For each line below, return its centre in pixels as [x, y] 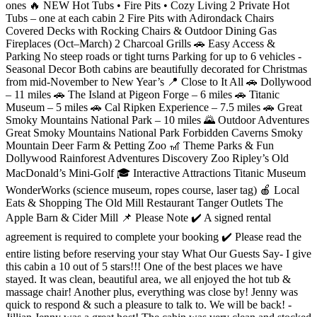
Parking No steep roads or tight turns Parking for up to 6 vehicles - [154, 57]
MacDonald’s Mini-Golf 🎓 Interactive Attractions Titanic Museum [156, 173]
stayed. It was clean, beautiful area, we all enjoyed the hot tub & [148, 279]
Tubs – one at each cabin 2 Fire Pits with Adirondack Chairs [140, 18]
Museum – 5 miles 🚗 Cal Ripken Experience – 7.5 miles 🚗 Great [154, 108]
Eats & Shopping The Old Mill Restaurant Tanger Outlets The [144, 203]
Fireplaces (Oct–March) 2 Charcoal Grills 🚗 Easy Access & [140, 44]
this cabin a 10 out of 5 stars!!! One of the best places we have [144, 267]
